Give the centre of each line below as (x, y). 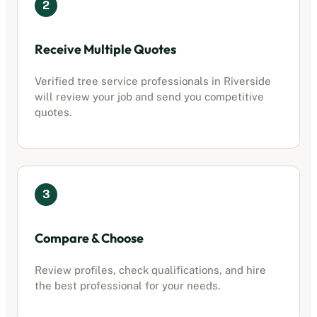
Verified (56, 81)
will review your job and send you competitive (149, 96)
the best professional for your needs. (127, 285)
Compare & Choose (89, 238)
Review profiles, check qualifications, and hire (150, 270)
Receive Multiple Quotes (105, 49)
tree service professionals (143, 81)
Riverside (247, 81)
